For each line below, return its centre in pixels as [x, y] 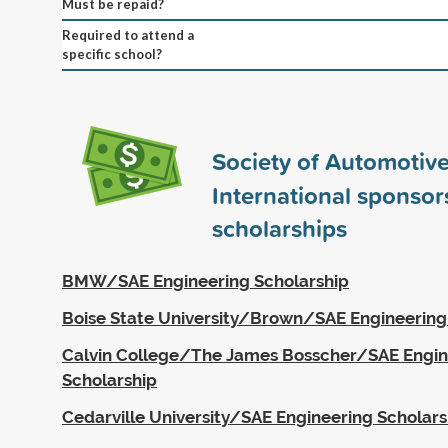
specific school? [112, 53]
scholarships [279, 227]
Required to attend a [128, 34]
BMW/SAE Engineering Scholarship [205, 280]
